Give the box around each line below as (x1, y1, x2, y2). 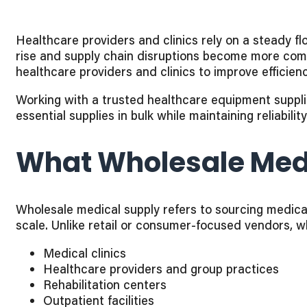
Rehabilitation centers (43, 276, 167, 293)
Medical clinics (43, 245, 126, 262)
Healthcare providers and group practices (43, 260, 279, 278)
